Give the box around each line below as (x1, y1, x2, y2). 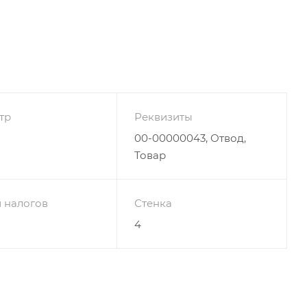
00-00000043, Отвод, (134, 131, 246, 145)
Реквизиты (134, 110, 193, 123)
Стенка (134, 196, 172, 210)
